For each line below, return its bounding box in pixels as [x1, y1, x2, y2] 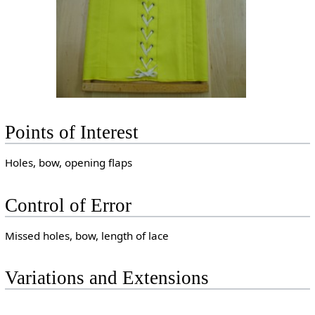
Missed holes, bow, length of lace [4, 228, 169, 243]
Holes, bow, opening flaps [4, 155, 132, 170]
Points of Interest [4, 122, 139, 143]
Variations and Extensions [4, 267, 209, 289]
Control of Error [4, 194, 131, 216]
